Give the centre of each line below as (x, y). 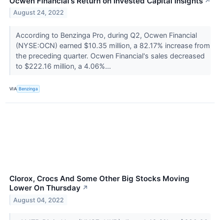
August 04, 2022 (39, 200)
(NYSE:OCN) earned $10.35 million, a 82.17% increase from (113, 45)
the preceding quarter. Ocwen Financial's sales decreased (110, 55)
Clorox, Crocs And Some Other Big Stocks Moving (99, 178)
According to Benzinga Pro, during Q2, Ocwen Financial (106, 35)
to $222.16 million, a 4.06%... (64, 66)
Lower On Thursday (45, 188)
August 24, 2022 (39, 13)
